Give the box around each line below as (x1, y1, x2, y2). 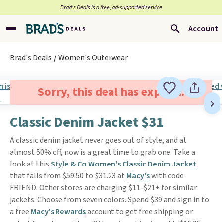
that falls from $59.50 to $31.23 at (10, 170, 126, 181)
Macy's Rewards (31, 206, 86, 217)
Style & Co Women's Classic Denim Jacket (51, 159, 196, 169)
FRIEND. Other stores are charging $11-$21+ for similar (10, 182, 197, 193)
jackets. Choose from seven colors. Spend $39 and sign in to (10, 194, 209, 205)
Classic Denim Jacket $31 (10, 112, 164, 132)
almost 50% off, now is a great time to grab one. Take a (10, 147, 195, 158)
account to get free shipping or (86, 206, 193, 217)
